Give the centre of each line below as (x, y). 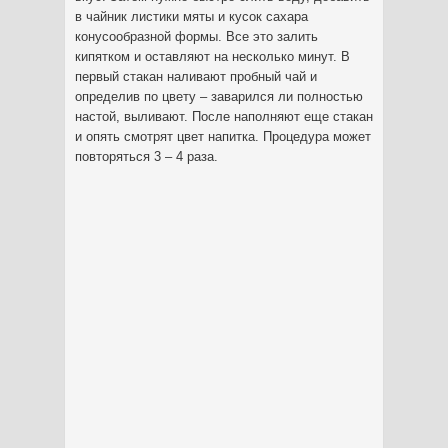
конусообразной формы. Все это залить (196, 36)
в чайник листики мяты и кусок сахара (191, 16)
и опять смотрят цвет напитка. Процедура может (223, 136)
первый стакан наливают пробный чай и (196, 76)
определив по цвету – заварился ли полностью (219, 96)
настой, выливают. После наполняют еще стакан (224, 116)
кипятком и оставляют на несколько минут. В (212, 56)
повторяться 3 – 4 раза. (146, 156)
